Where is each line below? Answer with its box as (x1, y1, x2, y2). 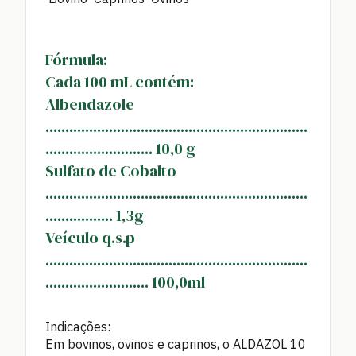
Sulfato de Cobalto (45, 159, 176, 182)
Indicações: (45, 319, 110, 335)
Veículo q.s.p (45, 226, 135, 249)
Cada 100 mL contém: (45, 70, 194, 93)
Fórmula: (45, 48, 107, 71)
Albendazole (45, 92, 134, 115)
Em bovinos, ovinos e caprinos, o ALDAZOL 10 (45, 336, 306, 353)
